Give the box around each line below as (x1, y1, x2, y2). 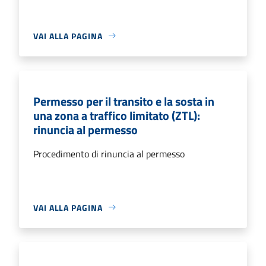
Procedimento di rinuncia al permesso (33, 146, 185, 161)
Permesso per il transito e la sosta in (33, 91, 214, 110)
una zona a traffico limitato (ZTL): (33, 106, 200, 125)
